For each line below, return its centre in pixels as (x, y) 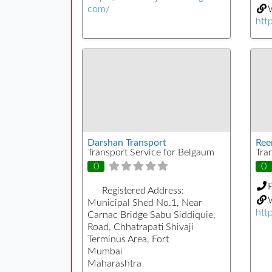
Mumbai (105, 251)
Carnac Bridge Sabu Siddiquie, (151, 215)
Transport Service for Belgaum (151, 153)
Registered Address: (143, 190)
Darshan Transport (127, 143)
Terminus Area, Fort (128, 239)
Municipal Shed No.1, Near (145, 202)
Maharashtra (114, 263)
